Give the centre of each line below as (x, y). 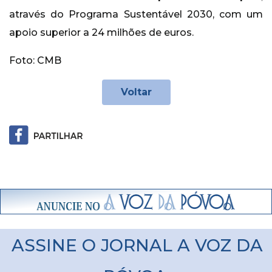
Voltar (136, 92)
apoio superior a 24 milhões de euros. (101, 33)
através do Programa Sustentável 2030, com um (136, 15)
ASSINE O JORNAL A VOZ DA (137, 246)
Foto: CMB (35, 61)
